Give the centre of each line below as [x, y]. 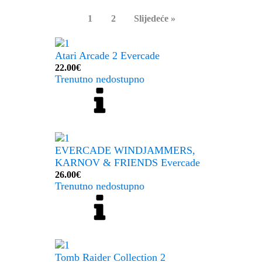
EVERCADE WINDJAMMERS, [125, 150]
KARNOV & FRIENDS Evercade [128, 163]
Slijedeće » [154, 18]
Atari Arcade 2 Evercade [108, 56]
